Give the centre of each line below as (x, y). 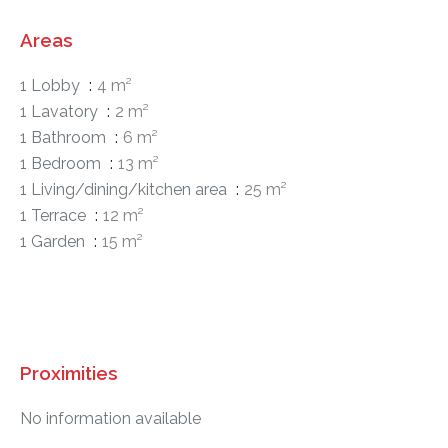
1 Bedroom (62, 163)
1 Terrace (55, 215)
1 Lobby (52, 85)
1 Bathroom (65, 137)
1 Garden (54, 241)
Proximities (69, 373)
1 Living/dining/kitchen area (125, 189)
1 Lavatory (61, 111)
